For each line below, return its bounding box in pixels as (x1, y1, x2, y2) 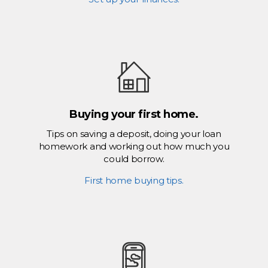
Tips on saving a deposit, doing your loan (47, 128, 221, 140)
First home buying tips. (84, 175, 184, 187)
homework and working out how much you (38, 141, 230, 153)
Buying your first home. (69, 108, 199, 121)
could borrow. (103, 153, 165, 165)
